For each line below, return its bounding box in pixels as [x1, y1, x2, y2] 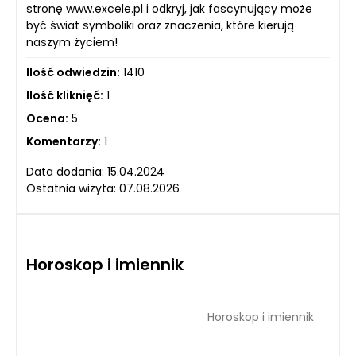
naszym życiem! [26, 34, 118, 50]
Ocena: [26, 110, 68, 126]
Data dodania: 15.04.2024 [26, 164, 164, 180]
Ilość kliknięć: [26, 87, 103, 103]
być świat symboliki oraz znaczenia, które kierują [26, 17, 294, 33]
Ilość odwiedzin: [26, 64, 120, 80]
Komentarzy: [26, 133, 101, 149]
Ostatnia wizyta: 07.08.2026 [26, 180, 180, 196]
